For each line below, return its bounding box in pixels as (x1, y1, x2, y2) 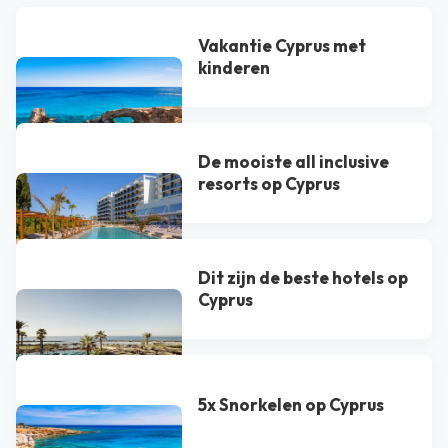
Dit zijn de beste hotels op (198, 267, 409, 288)
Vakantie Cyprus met (198, 35, 367, 56)
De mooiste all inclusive (198, 151, 390, 172)
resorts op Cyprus (198, 173, 341, 194)
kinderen (198, 57, 271, 78)
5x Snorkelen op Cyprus (198, 394, 385, 415)
